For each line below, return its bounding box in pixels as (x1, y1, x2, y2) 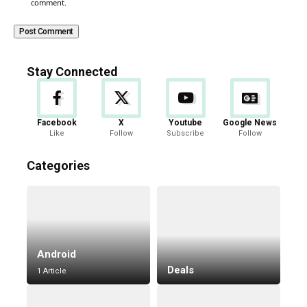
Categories (27, 158, 90, 173)
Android (37, 247, 76, 260)
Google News (223, 117, 278, 127)
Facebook (37, 117, 77, 127)
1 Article (37, 266, 66, 275)
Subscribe (167, 128, 205, 138)
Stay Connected (27, 64, 118, 79)
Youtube (169, 117, 203, 127)
